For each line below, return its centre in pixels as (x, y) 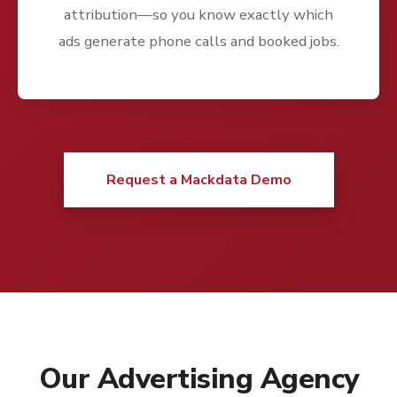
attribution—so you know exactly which (198, 15)
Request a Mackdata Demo (198, 180)
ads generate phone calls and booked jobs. (198, 42)
